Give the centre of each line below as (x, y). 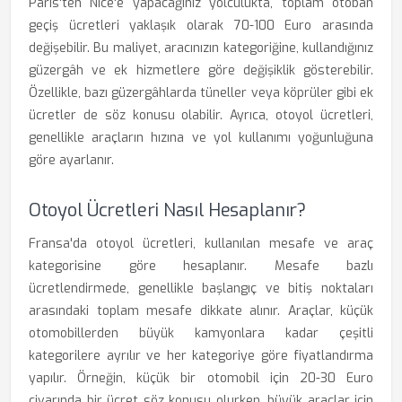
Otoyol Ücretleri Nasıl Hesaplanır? (167, 210)
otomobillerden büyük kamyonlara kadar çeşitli (201, 333)
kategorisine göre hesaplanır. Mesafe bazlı (201, 266)
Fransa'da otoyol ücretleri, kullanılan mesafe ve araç (201, 244)
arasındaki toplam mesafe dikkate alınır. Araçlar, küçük (201, 311)
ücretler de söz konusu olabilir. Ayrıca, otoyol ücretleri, (201, 115)
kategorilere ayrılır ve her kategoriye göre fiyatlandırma (201, 356)
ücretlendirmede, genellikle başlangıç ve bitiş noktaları (201, 288)
